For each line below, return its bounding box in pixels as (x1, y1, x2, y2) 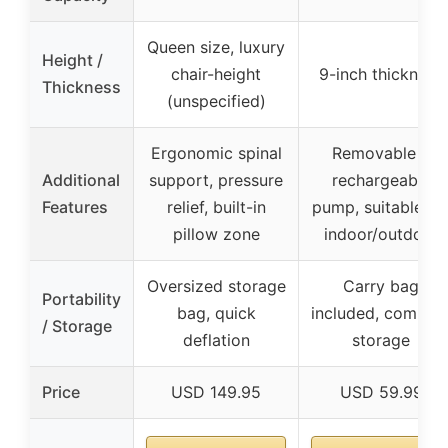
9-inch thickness (319, 63, 443, 84)
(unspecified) (166, 90, 266, 111)
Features (42, 196, 108, 217)
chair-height (171, 63, 261, 84)
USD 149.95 (171, 381, 261, 402)
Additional (42, 169, 120, 190)
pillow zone (172, 223, 260, 244)
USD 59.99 (339, 381, 423, 402)
